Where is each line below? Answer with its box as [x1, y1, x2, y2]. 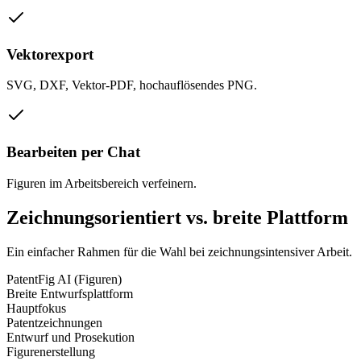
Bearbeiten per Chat [6, 143, 140, 161]
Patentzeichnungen [6, 315, 102, 330]
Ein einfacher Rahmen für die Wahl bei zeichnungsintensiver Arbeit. [6, 244, 352, 259]
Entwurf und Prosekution [6, 330, 135, 344]
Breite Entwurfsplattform [6, 286, 133, 301]
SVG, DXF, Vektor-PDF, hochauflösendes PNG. [6, 78, 257, 93]
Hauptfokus [6, 301, 66, 315]
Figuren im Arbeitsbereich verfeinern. [6, 176, 197, 190]
